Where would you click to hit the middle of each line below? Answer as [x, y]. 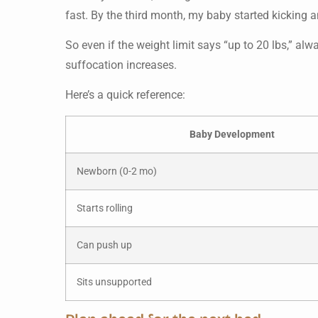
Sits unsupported [114, 282]
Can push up [104, 245]
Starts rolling [105, 208]
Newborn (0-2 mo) [117, 171]
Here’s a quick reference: [125, 95]
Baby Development [232, 134]
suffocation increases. [121, 65]
